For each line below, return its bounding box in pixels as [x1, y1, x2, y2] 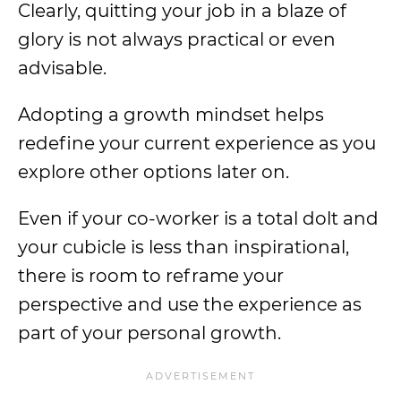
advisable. [18, 57, 107, 79]
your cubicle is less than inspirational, [18, 236, 349, 258]
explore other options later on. [18, 161, 289, 183]
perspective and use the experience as [18, 294, 362, 315]
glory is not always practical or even [18, 29, 336, 50]
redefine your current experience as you [18, 132, 376, 154]
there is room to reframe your [18, 265, 284, 286]
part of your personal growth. [18, 322, 281, 344]
